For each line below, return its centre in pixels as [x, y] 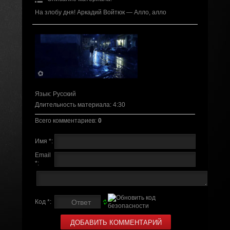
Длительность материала [72, 104]
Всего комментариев [65, 120]
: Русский [63, 94]
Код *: [43, 202]
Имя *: [44, 141]
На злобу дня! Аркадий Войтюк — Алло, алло [100, 13]
